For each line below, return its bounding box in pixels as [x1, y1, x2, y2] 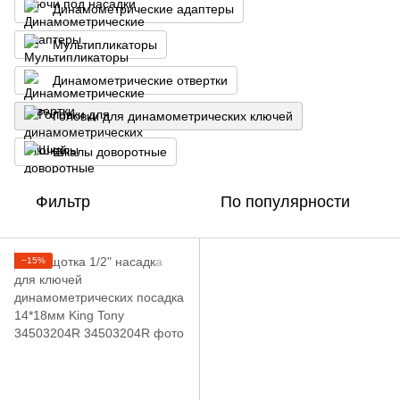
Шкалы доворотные [53, 145, 167, 159]
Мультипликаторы [53, 37, 157, 52]
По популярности [221, 193, 350, 211]
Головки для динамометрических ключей [53, 109, 293, 123]
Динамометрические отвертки [53, 73, 228, 87]
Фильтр [36, 193, 90, 211]
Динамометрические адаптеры [53, 2, 234, 16]
